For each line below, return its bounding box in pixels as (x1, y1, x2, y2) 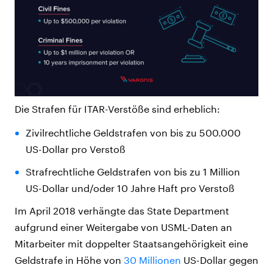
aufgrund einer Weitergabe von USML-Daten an (15, 221, 232, 233)
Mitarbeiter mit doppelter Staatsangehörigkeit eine (15, 238, 248, 250)
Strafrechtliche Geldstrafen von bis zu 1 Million (25, 166, 240, 178)
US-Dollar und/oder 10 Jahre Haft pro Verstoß (25, 182, 235, 194)
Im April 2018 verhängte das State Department (15, 205, 229, 217)
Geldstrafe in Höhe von (15, 254, 124, 266)
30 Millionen (124, 254, 181, 266)
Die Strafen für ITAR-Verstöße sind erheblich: (15, 103, 220, 115)
